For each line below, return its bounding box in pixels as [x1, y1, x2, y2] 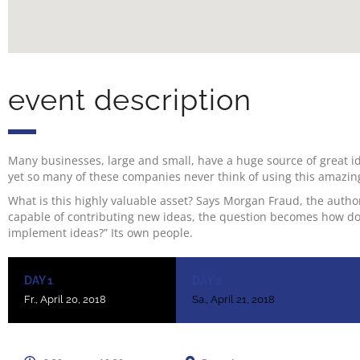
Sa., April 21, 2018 [191, 293, 275, 306]
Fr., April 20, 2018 [24, 293, 106, 306]
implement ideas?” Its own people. [8, 225, 193, 241]
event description [8, 83, 252, 117]
